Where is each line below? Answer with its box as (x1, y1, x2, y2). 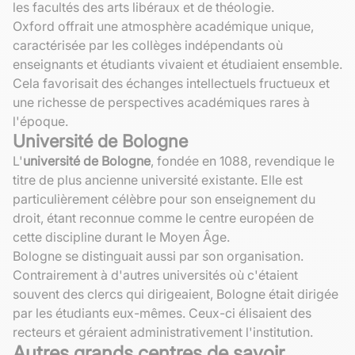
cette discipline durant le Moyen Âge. (13, 228, 230, 245)
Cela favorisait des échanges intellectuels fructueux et (13, 74, 330, 91)
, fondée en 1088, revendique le (151, 152, 334, 169)
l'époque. (13, 113, 68, 129)
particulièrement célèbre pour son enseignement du (13, 190, 315, 207)
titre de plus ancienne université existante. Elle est (13, 171, 303, 188)
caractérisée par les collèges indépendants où (13, 36, 283, 53)
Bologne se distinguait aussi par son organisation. (13, 247, 303, 264)
